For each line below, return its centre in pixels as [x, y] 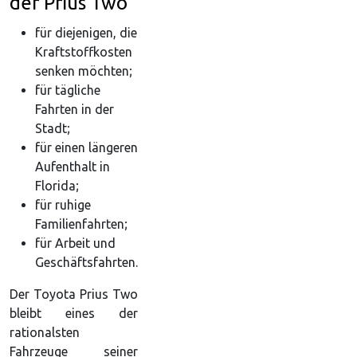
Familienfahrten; [81, 224]
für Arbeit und [75, 243]
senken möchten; [84, 71]
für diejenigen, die [86, 32]
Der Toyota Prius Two [74, 294]
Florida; [57, 185]
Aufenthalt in [73, 166]
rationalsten [45, 332]
